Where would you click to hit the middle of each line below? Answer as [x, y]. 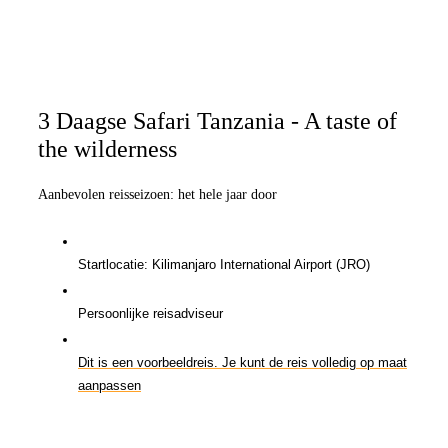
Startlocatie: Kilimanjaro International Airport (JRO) [224, 264]
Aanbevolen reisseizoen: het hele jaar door [157, 194]
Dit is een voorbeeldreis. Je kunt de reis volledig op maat [242, 362]
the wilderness [107, 148]
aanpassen [109, 385]
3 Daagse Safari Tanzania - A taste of [217, 120]
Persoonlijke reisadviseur [150, 313]
